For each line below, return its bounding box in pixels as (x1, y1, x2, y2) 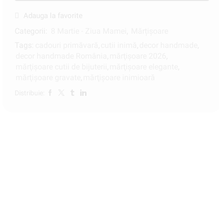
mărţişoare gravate (16, 72, 81, 82)
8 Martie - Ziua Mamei (51, 26, 127, 36)
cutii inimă (101, 40, 137, 50)
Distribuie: (15, 88, 44, 97)
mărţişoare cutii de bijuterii (16, 62, 107, 71)
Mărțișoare (131, 26, 168, 36)
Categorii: (15, 26, 49, 36)
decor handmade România (16, 51, 107, 61)
